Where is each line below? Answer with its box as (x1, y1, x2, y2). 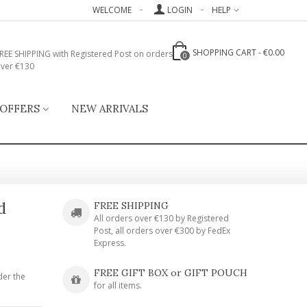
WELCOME (93, 4, 132, 16)
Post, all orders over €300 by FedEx (93, 225, 230, 236)
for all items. (93, 280, 142, 291)
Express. (93, 237, 126, 249)
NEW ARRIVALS (71, 102, 148, 115)
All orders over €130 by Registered (93, 212, 229, 224)
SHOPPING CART (193, 47, 256, 58)
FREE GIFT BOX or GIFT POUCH (93, 267, 247, 279)
